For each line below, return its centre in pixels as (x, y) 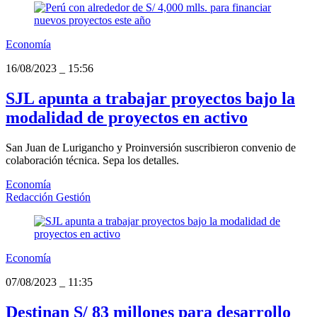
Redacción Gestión (48, 197)
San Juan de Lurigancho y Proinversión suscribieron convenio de (151, 147)
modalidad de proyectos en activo (127, 118)
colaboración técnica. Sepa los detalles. (92, 160)
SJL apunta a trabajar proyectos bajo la (150, 99)
